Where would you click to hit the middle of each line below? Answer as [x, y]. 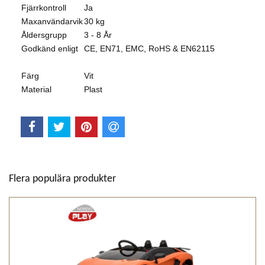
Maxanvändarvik [52, 21]
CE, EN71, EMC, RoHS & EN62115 [149, 48]
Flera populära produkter [62, 179]
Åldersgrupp [44, 35]
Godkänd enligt [50, 48]
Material [36, 89]
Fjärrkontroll [44, 7]
